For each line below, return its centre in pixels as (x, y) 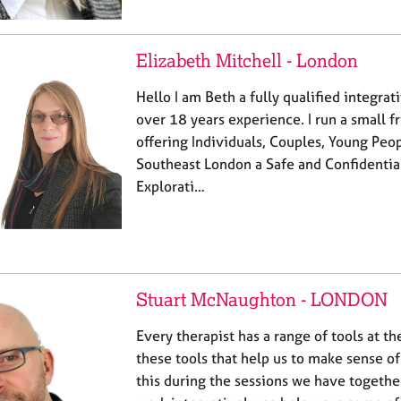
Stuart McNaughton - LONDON (262, 299)
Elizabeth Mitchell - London (247, 60)
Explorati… (171, 186)
